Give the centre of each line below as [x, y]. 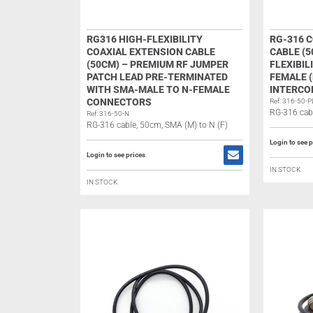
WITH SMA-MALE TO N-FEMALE [158, 89]
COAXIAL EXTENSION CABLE [151, 52]
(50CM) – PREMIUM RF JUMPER [157, 64]
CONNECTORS [119, 102]
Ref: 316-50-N [108, 114]
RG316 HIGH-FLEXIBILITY [144, 39]
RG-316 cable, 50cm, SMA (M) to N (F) [157, 125]
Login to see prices [116, 155]
